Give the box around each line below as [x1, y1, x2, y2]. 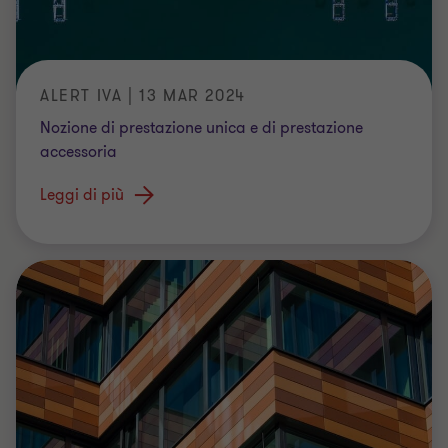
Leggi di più [40, 183, 124, 206]
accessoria [40, 140, 117, 163]
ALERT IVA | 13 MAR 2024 [40, 84, 246, 107]
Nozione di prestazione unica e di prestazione [40, 116, 363, 139]
